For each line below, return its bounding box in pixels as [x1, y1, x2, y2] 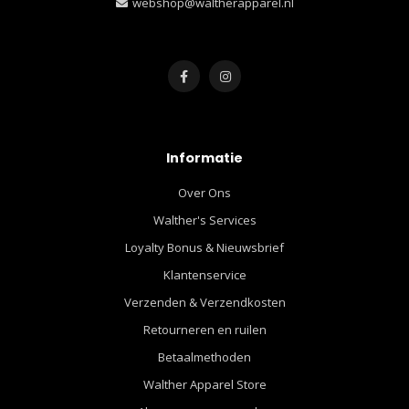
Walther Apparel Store [142, 375, 267, 393]
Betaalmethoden [158, 348, 251, 365]
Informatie [166, 148, 243, 167]
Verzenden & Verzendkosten [123, 293, 286, 310]
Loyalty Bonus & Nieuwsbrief [125, 238, 284, 256]
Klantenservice [163, 266, 246, 283]
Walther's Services [152, 211, 257, 228]
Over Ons [178, 184, 231, 201]
